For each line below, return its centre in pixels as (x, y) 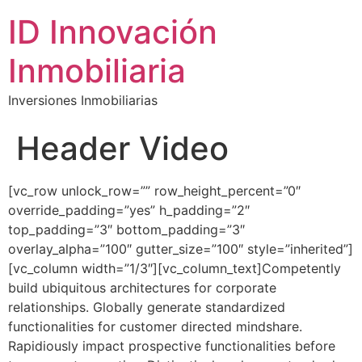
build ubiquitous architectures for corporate (142, 288)
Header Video (122, 148)
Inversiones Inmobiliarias (83, 100)
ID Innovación (113, 32)
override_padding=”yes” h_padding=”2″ (129, 210)
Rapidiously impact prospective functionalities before (172, 346)
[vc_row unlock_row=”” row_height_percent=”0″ (154, 191)
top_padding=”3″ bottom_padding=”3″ (126, 229)
